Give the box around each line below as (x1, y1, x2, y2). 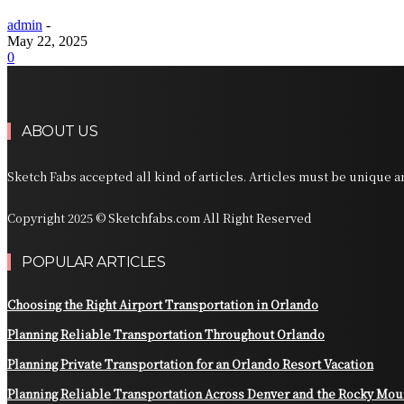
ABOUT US (22, 123, 97, 141)
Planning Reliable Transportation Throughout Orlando (7, 326, 325, 344)
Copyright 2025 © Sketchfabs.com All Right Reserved (7, 209, 312, 227)
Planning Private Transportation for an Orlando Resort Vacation (7, 355, 373, 373)
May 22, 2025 (7, 33, 87, 50)
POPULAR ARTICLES (22, 253, 165, 271)
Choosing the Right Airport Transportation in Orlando (7, 296, 318, 314)
